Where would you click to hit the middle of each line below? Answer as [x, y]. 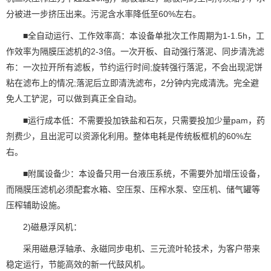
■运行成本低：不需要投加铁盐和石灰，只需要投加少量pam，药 [144, 120]
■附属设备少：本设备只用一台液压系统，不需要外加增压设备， [144, 174]
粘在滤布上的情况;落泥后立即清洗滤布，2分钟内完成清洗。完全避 [132, 83]
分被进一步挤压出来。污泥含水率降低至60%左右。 [103, 14]
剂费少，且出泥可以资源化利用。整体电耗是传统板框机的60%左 [129, 136]
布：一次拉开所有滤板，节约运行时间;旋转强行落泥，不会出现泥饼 [134, 67]
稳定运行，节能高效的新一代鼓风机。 [78, 264]
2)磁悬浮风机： [52, 227]
